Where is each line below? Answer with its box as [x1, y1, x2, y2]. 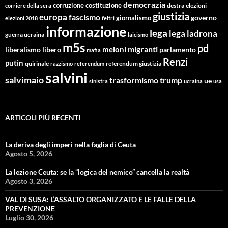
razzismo [50, 60, 73, 67]
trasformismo [109, 76, 158, 85]
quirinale [25, 60, 49, 68]
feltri [102, 15, 115, 22]
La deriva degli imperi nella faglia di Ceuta [5, 140, 136, 149]
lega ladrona [169, 28, 217, 39]
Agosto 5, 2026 [5, 149, 52, 158]
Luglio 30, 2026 [5, 213, 53, 222]
